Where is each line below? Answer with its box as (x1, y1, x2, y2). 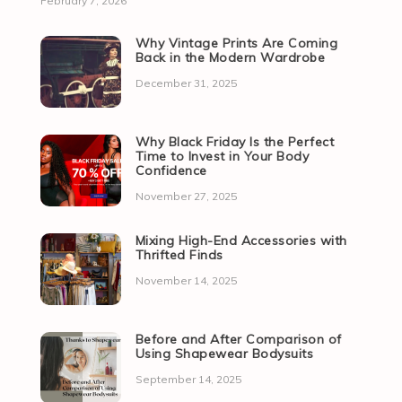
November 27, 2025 (135, 189, 237, 204)
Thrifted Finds (135, 247, 223, 264)
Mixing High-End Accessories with (135, 232, 347, 249)
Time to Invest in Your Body (135, 148, 310, 165)
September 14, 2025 (135, 372, 241, 387)
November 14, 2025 (135, 274, 237, 288)
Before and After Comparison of (135, 331, 342, 348)
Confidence (135, 162, 207, 179)
